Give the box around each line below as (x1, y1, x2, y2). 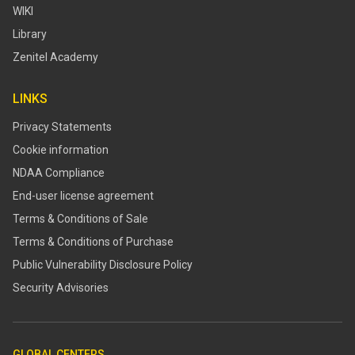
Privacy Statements (13, 120, 112, 134)
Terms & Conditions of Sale (13, 212, 148, 226)
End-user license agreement (13, 189, 154, 203)
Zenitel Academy (13, 51, 98, 64)
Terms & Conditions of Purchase (13, 235, 174, 249)
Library (13, 28, 47, 41)
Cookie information (13, 143, 109, 157)
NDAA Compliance (13, 166, 105, 180)
